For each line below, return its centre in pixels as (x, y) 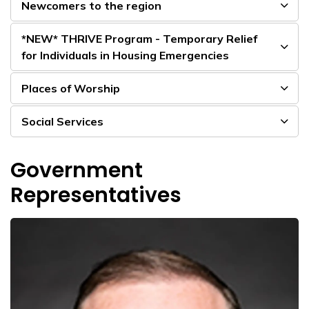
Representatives (96, 195)
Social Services (62, 121)
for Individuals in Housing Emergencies (125, 55)
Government (77, 170)
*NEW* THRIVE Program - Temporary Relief (139, 39)
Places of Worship (71, 88)
